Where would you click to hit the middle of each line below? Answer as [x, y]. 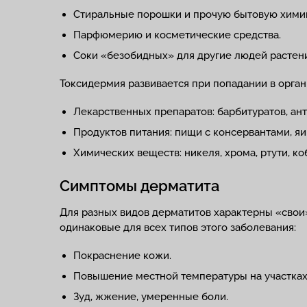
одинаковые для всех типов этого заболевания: [178, 228]
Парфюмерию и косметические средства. [177, 35]
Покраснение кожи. [122, 256]
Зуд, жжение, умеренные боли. [151, 297]
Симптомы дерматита [139, 186]
